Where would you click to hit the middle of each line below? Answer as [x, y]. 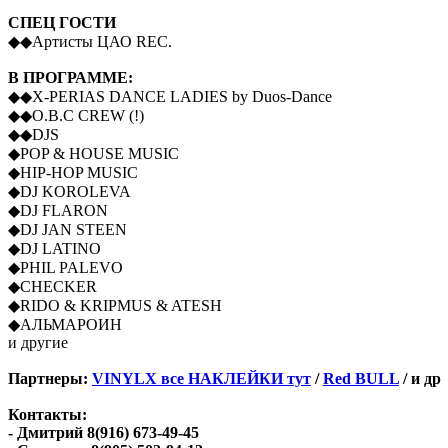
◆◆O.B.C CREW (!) [76, 115]
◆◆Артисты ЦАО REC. [90, 41]
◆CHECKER [52, 286]
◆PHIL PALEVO [65, 267]
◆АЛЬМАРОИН [65, 324]
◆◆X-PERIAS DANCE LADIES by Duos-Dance [170, 96]
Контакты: [47, 414]
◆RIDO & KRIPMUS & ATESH [115, 305]
